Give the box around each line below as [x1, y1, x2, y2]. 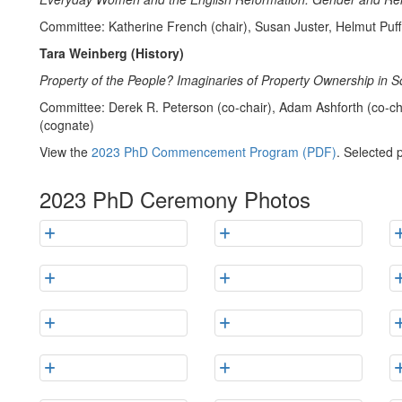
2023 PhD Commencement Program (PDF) [92, 143, 336, 161]
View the [39, 143, 92, 161]
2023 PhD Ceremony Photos [39, 183, 310, 214]
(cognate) [39, 116, 94, 134]
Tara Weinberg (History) [39, 44, 184, 62]
